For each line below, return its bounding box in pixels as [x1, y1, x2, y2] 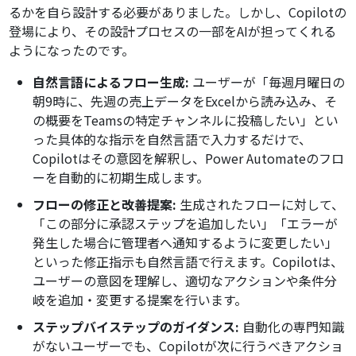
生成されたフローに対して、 [176, 195, 345, 215]
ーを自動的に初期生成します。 [33, 168, 210, 188]
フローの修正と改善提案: [33, 195, 177, 215]
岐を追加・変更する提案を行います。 [33, 290, 248, 310]
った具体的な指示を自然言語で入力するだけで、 [33, 130, 312, 149]
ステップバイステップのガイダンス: [33, 317, 240, 337]
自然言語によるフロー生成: [33, 72, 190, 92]
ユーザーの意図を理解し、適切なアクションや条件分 [33, 271, 338, 291]
